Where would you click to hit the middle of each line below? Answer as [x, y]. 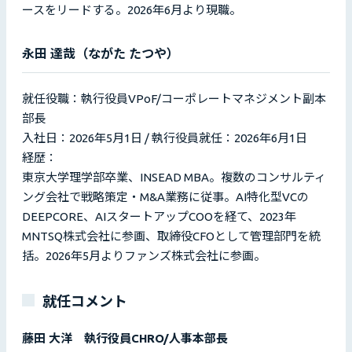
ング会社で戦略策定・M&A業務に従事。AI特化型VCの [165, 197]
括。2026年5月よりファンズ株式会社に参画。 [144, 256]
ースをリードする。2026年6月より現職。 [132, 10]
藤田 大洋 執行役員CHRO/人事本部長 [125, 339]
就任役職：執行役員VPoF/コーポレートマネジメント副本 [174, 99]
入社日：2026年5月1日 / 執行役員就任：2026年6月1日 [165, 138]
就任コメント [85, 301]
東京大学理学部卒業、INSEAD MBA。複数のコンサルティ [174, 178]
